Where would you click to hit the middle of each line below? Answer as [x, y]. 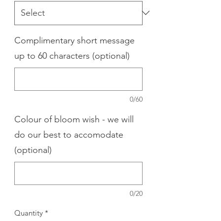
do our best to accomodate [69, 134]
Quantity [29, 213]
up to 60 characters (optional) [72, 55]
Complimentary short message [74, 40]
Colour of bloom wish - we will [74, 119]
